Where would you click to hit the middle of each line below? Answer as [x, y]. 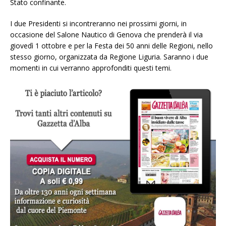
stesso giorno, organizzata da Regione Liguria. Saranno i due [109, 57]
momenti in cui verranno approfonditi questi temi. [91, 68]
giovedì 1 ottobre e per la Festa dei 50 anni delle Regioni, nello [111, 46]
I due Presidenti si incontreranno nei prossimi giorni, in [98, 24]
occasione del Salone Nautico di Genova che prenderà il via [106, 35]
